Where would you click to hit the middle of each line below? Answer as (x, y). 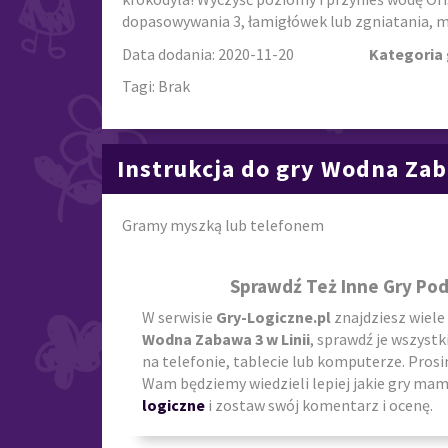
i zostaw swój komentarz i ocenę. (319, 405)
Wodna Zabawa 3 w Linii (226, 339)
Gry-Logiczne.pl (273, 317)
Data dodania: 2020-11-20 (208, 53)
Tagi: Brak (156, 86)
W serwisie (179, 317)
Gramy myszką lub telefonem (223, 224)
